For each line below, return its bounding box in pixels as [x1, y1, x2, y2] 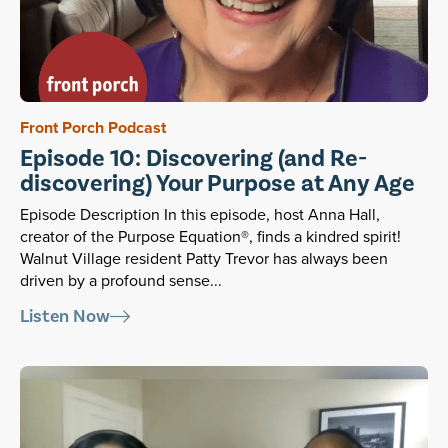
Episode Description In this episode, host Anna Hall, [20, 203, 380, 227]
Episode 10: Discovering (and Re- [20, 143, 367, 175]
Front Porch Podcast [20, 116, 166, 140]
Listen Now [20, 305, 110, 329]
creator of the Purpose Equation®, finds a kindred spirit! [20, 225, 401, 249]
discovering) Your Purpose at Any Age [20, 168, 415, 200]
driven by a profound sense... [20, 269, 222, 293]
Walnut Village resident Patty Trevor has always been [20, 247, 388, 271]
